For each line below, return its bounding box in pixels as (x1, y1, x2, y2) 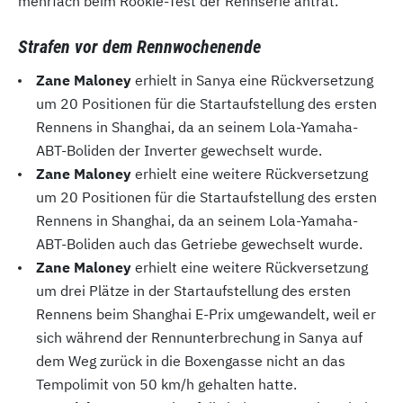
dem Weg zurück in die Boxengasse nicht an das (36, 352, 345, 371)
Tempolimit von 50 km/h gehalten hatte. (36, 375, 297, 394)
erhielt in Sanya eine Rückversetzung (131, 71, 373, 90)
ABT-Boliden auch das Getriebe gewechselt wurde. (36, 235, 363, 254)
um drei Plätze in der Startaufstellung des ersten (36, 282, 351, 300)
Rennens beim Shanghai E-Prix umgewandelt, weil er (36, 305, 376, 324)
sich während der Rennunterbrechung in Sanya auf (36, 328, 363, 347)
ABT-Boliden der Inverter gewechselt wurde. (36, 141, 322, 160)
